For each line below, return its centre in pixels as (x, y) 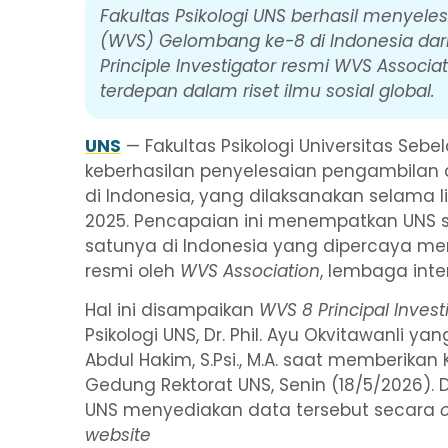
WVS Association (250, 270)
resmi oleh (133, 270)
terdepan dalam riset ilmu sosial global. (268, 91)
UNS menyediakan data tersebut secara (263, 409)
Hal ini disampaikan (172, 309)
